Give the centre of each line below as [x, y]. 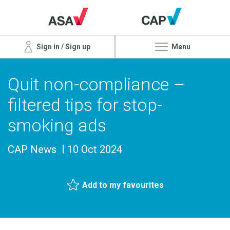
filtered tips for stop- [85, 104]
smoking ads [57, 125]
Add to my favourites [123, 185]
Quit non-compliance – [96, 84]
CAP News [32, 149]
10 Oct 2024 [95, 149]
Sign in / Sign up [63, 46]
